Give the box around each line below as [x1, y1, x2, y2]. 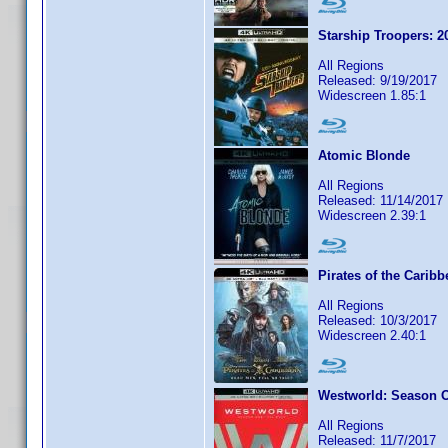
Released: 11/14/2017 [318, 193, 443, 208]
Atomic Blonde [318, 148, 410, 163]
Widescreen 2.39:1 [318, 208, 426, 223]
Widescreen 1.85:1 [318, 88, 426, 103]
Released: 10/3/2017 [318, 313, 437, 328]
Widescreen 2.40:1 [318, 328, 426, 343]
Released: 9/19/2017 [318, 73, 437, 88]
